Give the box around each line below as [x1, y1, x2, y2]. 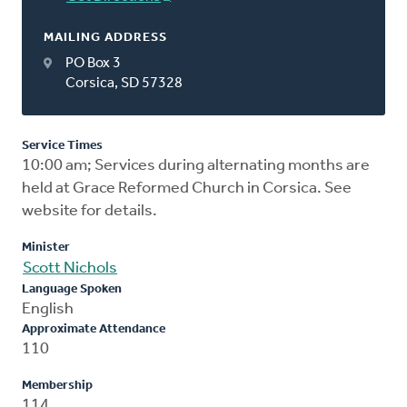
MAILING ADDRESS [44, 30, 167, 45]
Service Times [22, 138, 103, 153]
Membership [22, 378, 93, 392]
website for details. [22, 202, 157, 220]
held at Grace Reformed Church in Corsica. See [22, 179, 352, 197]
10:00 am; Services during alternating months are [22, 156, 370, 174]
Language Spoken [22, 282, 122, 296]
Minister [22, 240, 70, 254]
